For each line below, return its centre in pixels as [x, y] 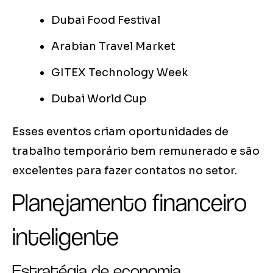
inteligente [66, 237]
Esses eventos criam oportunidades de [120, 132]
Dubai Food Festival [106, 20]
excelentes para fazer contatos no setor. [125, 171]
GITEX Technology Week [120, 73]
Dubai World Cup [99, 99]
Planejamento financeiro [129, 203]
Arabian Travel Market [113, 47]
